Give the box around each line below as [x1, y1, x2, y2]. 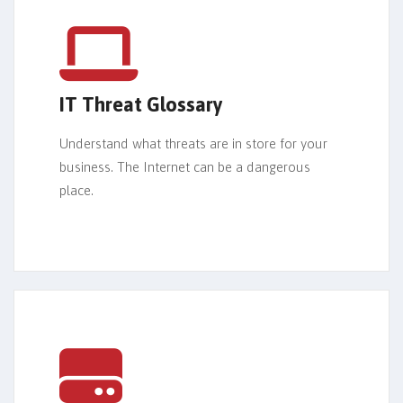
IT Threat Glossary [59, 93, 223, 117]
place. [59, 183, 94, 199]
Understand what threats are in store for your [59, 136, 327, 152]
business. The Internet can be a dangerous [59, 159, 310, 175]
